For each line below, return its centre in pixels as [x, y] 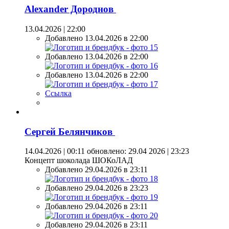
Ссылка [58, 93]
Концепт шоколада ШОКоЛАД [79, 161]
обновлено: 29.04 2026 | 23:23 [137, 151]
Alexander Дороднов [70, 9]
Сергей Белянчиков [70, 131]
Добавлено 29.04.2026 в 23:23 [97, 188]
